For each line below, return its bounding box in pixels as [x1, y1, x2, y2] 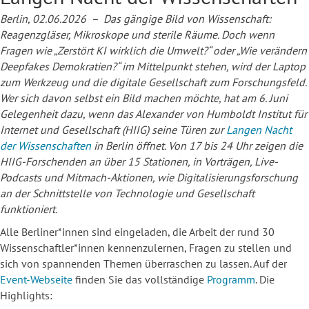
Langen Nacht [223, 123, 292, 137]
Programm [204, 272, 255, 287]
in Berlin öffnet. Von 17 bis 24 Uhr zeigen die [91, 139, 303, 153]
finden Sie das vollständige [72, 272, 204, 287]
